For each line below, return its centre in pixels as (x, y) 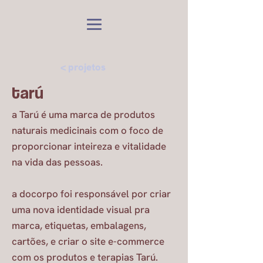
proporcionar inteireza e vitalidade (89, 146)
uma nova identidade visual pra (81, 210)
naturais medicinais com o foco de (87, 130)
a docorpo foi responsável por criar (91, 194)
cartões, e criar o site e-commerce (88, 241)
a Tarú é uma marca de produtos (83, 114)
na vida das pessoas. (57, 162)
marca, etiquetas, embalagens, (79, 225)
